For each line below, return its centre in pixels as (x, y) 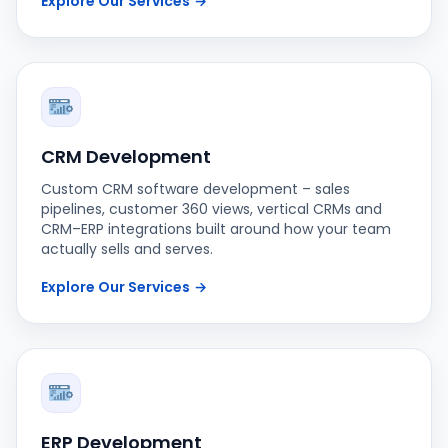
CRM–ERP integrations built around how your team (216, 229)
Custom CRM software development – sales (195, 189)
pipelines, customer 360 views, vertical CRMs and (211, 209)
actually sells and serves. (127, 249)
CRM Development (126, 156)
